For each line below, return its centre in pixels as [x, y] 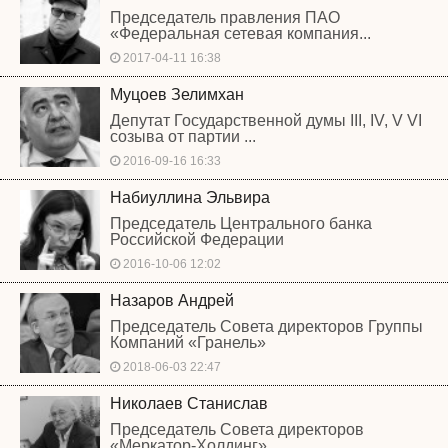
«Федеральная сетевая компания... [240, 33]
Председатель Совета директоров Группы [266, 326]
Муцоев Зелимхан [177, 94]
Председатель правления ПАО [225, 17]
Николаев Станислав [189, 403]
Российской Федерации [197, 239]
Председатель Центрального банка [241, 223]
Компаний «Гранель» [188, 342]
